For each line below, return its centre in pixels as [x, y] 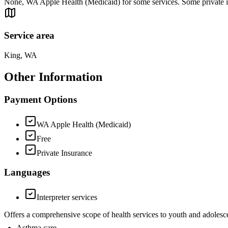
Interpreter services [67, 197]
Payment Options [40, 99]
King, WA [21, 55]
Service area [29, 36]
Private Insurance [64, 153]
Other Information [53, 77]
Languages [27, 173]
